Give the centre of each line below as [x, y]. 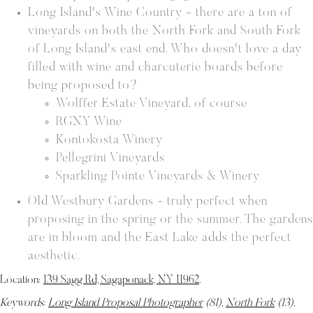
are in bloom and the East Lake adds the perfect [160, 238]
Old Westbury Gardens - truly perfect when [148, 202]
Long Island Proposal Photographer [125, 303]
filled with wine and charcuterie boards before [155, 68]
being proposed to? [83, 86]
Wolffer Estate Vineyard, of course [152, 104]
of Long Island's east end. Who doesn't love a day [165, 50]
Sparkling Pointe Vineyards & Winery [158, 177]
